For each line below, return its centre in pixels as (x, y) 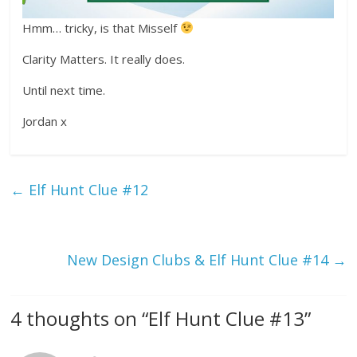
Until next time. (64, 90)
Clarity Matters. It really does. (104, 59)
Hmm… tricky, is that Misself (102, 27)
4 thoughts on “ (80, 318)
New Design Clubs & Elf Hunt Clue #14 (199, 259)
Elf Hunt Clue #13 (227, 318)
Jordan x (45, 121)
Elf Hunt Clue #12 (87, 189)
